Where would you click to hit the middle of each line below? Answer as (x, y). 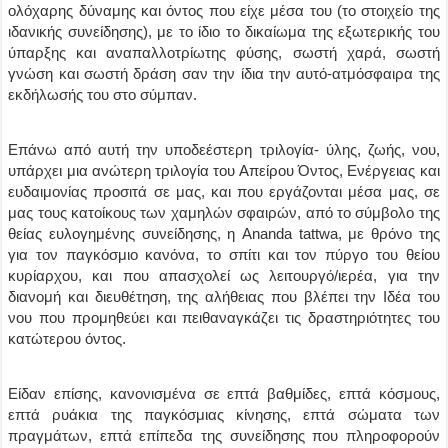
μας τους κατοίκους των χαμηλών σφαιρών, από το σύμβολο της (224, 212)
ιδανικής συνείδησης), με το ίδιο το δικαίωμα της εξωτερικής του (224, 31)
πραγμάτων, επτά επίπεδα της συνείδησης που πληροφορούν (224, 435)
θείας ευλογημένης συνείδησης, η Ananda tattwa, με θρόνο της (224, 233)
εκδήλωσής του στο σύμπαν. (103, 94)
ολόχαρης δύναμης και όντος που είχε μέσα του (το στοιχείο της (224, 10)
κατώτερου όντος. (67, 338)
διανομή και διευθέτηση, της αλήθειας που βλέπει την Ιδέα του (224, 296)
